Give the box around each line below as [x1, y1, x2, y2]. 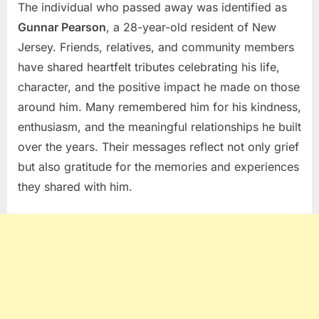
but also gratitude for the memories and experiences [18, 159, 299, 174]
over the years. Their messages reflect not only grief [18, 139, 299, 154]
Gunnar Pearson [18, 19, 106, 34]
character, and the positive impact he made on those [18, 79, 300, 94]
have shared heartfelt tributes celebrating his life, [18, 59, 280, 74]
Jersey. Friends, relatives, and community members [18, 39, 294, 54]
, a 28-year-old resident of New [106, 19, 276, 34]
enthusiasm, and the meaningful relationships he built [18, 119, 301, 134]
